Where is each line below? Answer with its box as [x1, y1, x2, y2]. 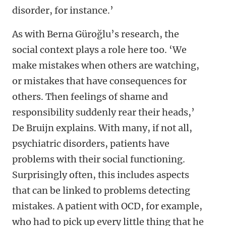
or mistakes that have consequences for [12, 75, 187, 87]
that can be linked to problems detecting [12, 185, 190, 197]
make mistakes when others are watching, [12, 60, 199, 72]
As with [12, 28, 47, 40]
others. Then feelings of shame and [12, 91, 168, 103]
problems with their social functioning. [12, 153, 185, 165]
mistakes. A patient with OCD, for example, [12, 200, 202, 212]
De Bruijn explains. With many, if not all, [12, 122, 192, 134]
